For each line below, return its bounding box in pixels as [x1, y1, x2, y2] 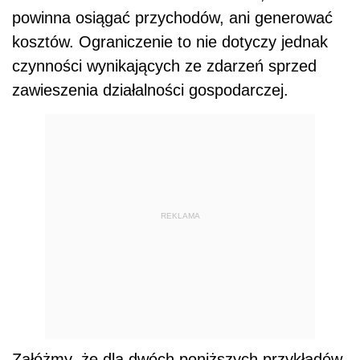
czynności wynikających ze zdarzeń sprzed [12, 56, 317, 75]
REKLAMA [160, 211, 200, 221]
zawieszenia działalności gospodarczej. [12, 80, 288, 99]
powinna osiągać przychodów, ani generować [12, 8, 333, 27]
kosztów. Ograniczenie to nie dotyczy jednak [12, 32, 328, 51]
